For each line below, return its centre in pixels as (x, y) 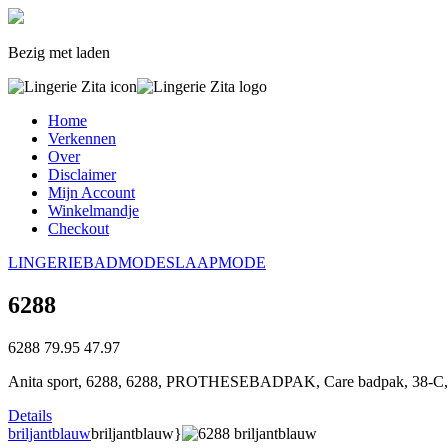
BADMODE (124, 262)
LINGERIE (45, 262)
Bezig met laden (59, 52)
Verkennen (82, 138)
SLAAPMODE (216, 262)
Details (30, 415)
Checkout (78, 228)
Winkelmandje (93, 210)
